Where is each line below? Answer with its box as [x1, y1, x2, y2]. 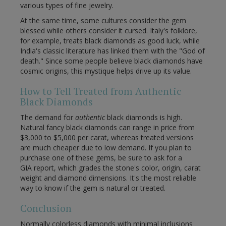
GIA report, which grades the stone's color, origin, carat [20, 163, 201, 173]
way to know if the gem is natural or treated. [20, 183, 165, 193]
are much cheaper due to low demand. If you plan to [20, 143, 192, 153]
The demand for [20, 112, 75, 123]
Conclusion [20, 202, 72, 215]
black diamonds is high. [105, 112, 182, 123]
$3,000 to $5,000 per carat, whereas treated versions [20, 133, 194, 143]
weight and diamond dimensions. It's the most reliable [20, 173, 196, 183]
